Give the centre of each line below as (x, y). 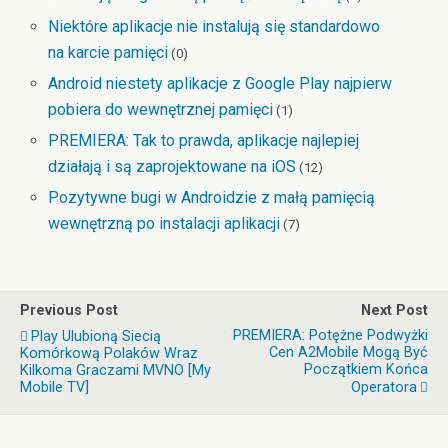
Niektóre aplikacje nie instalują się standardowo (214, 26)
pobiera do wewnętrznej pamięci (161, 109)
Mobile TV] (54, 388)
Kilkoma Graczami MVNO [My (115, 371)
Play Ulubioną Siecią (96, 337)
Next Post (394, 311)
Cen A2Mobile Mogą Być (348, 353)
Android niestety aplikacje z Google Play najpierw (220, 83)
